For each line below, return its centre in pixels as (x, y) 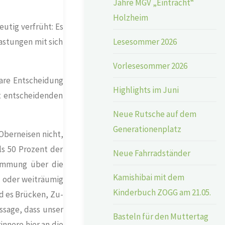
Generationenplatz (147, 129)
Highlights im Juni (146, 90)
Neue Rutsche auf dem (155, 114)
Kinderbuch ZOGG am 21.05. (162, 192)
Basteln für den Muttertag (161, 216)
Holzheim (131, 17)
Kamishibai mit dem (149, 177)
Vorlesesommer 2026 (150, 66)
